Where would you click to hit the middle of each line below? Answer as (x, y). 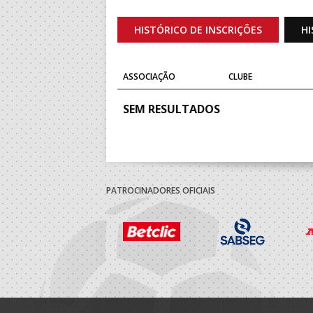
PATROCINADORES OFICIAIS (161, 191)
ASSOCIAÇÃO (149, 77)
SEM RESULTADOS (172, 109)
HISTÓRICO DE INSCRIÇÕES (198, 30)
